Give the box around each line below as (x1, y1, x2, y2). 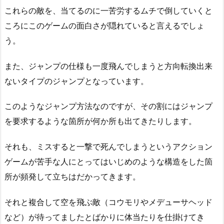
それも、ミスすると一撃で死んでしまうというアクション (4, 141, 212, 152)
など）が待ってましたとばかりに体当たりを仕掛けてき (4, 211, 204, 222)
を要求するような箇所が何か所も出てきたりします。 (4, 116, 196, 126)
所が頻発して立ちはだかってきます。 (4, 171, 140, 182)
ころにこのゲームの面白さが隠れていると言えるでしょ (4, 20, 204, 30)
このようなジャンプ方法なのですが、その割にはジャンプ (4, 101, 212, 111)
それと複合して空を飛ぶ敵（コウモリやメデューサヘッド (4, 196, 212, 207)
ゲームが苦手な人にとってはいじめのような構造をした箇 (4, 156, 212, 167)
